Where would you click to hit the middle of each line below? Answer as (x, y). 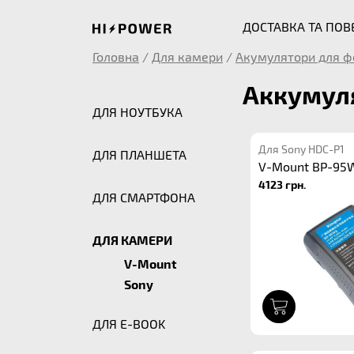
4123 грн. (282, 184)
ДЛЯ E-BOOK (129, 324)
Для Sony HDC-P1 (301, 149)
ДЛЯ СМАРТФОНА (144, 197)
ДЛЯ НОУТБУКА (137, 112)
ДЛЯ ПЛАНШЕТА (139, 154)
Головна (116, 56)
